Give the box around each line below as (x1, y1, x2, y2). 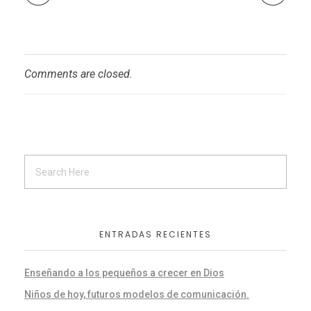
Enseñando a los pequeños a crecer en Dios (24, 267, 224, 279)
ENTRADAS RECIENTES (99, 228, 212, 241)
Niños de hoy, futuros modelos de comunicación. (24, 289, 249, 301)
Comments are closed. (24, 67, 133, 81)
